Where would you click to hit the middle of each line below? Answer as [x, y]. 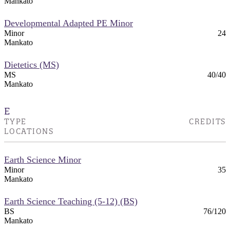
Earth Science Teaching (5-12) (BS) [71, 201]
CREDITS [207, 121]
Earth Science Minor [43, 159]
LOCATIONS [29, 131]
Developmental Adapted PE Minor [69, 23]
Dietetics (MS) [32, 64]
